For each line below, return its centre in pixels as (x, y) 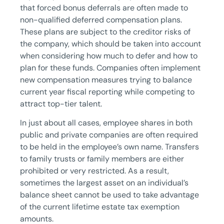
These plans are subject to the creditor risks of (105, 31)
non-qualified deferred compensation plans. (101, 19)
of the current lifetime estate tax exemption (100, 206)
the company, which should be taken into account (110, 43)
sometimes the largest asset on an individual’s (104, 182)
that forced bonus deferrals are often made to (104, 7)
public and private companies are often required (109, 134)
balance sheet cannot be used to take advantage (109, 194)
